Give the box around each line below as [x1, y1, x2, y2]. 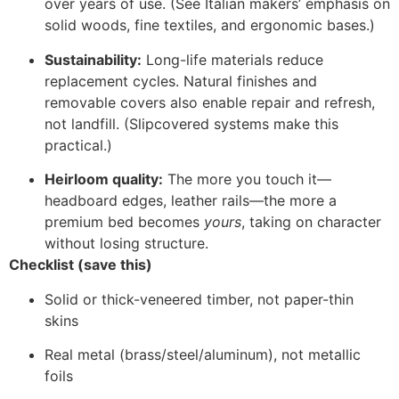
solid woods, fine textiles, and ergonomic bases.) [45, 16, 375, 35]
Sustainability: [45, 50, 142, 69]
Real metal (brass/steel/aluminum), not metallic [45, 345, 361, 363]
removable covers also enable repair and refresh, [45, 93, 375, 111]
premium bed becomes [45, 213, 204, 232]
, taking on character [241, 213, 381, 232]
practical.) [45, 135, 112, 154]
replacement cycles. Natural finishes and [45, 71, 317, 90]
